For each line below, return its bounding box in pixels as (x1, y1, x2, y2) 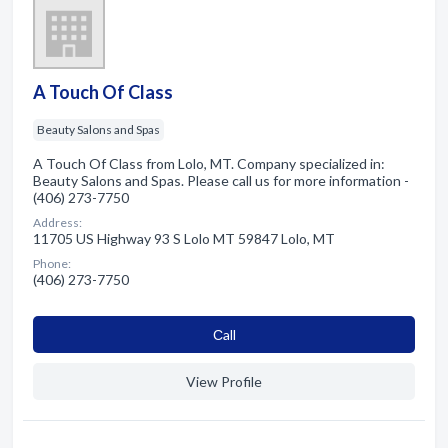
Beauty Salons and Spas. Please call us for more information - (33, 171, 409, 189)
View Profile (186, 372, 262, 390)
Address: (33, 214, 82, 230)
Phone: (33, 255, 71, 271)
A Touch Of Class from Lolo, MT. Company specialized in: (33, 154, 385, 172)
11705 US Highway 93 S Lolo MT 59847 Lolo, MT (33, 229, 335, 247)
